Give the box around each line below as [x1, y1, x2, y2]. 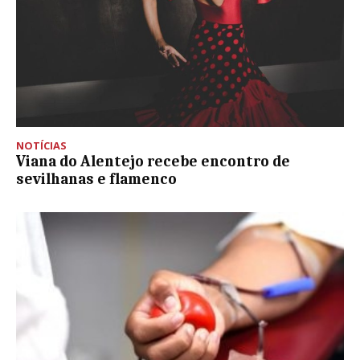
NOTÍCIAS [16, 137, 67, 153]
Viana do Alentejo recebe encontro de [16, 152, 290, 170]
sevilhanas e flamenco [16, 170, 177, 188]
